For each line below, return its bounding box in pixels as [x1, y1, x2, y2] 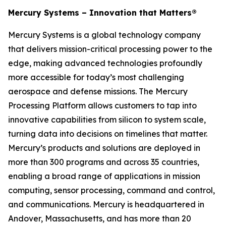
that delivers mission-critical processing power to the [8, 44, 212, 54]
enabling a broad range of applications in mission [8, 171, 200, 181]
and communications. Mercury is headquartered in [8, 199, 204, 209]
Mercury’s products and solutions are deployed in [8, 143, 200, 153]
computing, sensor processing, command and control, [8, 185, 215, 195]
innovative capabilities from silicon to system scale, [8, 115, 206, 125]
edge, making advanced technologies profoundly [8, 58, 202, 68]
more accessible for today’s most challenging [8, 72, 184, 82]
